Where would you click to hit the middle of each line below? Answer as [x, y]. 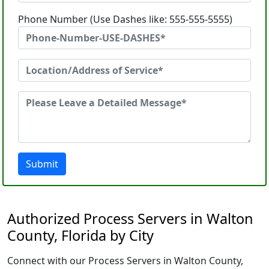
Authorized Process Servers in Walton [130, 219]
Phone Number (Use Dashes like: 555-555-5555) [125, 19]
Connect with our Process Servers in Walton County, [125, 261]
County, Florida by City [80, 235]
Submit [42, 164]
